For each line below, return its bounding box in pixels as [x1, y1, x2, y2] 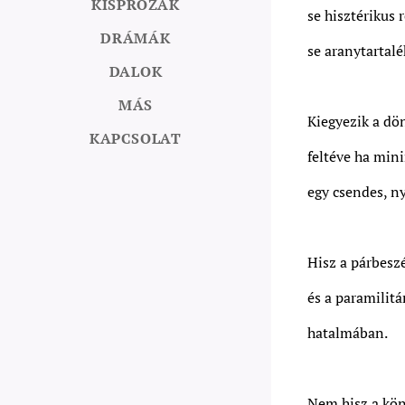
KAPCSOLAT [89, 127, 183, 148]
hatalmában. [307, 323, 388, 343]
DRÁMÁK [100, 27, 171, 48]
